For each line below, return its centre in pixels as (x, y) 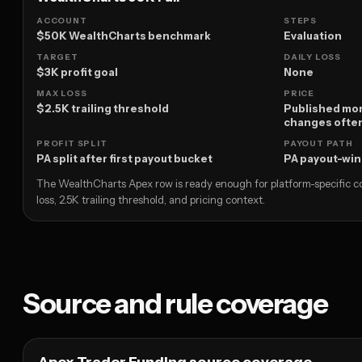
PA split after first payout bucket (124, 159)
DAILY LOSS (312, 57)
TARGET (57, 57)
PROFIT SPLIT (72, 144)
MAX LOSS (62, 94)
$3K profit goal (77, 72)
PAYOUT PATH (318, 144)
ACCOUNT (62, 21)
